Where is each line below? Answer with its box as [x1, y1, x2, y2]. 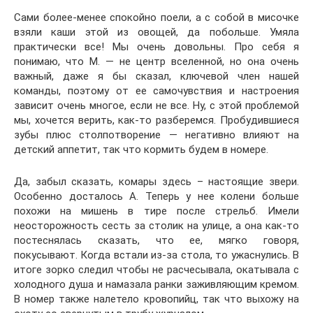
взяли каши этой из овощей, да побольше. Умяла [14, 25, 299, 38]
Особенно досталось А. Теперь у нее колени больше [14, 189, 299, 203]
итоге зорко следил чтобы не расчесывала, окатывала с [14, 263, 299, 276]
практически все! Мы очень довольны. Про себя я [14, 40, 299, 53]
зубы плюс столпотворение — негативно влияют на [14, 128, 299, 141]
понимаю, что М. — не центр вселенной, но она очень [14, 54, 299, 68]
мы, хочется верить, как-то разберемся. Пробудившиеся [14, 113, 299, 126]
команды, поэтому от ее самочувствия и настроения [14, 84, 299, 97]
